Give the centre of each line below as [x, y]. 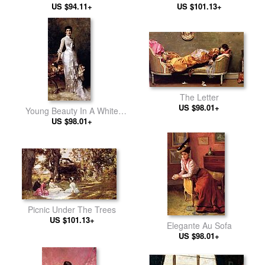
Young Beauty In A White [72, 111]
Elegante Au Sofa [199, 225]
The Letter [199, 97]
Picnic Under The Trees [72, 209]
